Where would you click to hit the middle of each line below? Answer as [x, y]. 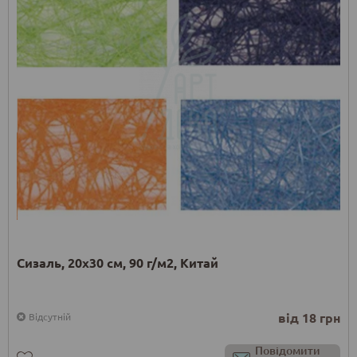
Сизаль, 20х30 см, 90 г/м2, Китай [118, 263]
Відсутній [50, 317]
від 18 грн [309, 318]
